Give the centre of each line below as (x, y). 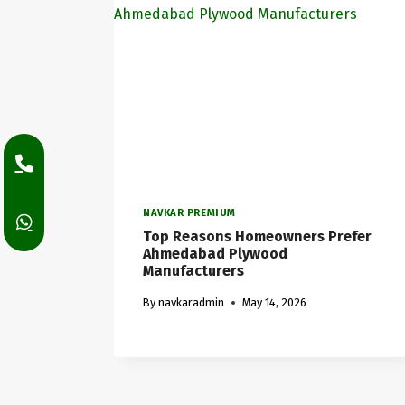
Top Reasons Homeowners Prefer (257, 237)
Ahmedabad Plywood (215, 254)
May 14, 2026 (275, 303)
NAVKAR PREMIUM (189, 212)
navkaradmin (192, 303)
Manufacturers (193, 271)
